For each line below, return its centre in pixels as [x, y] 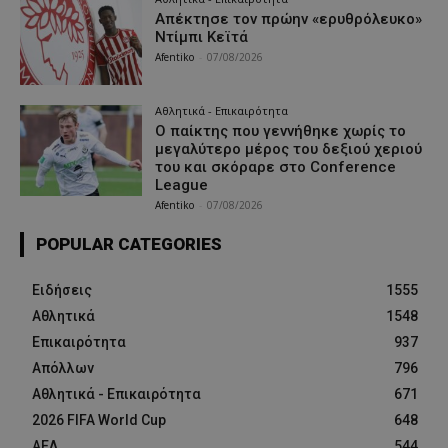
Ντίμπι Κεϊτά [202, 36]
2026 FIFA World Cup [99, 419]
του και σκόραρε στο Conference [276, 166]
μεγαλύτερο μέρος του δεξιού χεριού [289, 148]
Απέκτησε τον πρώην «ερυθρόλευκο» [289, 18]
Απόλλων [63, 367]
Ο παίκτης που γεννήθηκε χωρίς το [281, 130]
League [182, 184]
